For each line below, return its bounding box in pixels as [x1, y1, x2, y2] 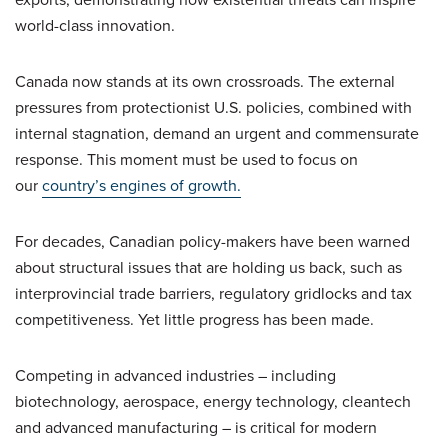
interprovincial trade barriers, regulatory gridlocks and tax [15, 282, 412, 305]
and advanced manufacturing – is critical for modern [15, 416, 377, 439]
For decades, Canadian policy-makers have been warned [15, 230, 410, 253]
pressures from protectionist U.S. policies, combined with [15, 96, 412, 119]
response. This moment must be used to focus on [15, 148, 358, 171]
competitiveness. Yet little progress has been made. [15, 308, 374, 331]
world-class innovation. [15, 14, 175, 37]
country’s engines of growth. [42, 174, 241, 197]
